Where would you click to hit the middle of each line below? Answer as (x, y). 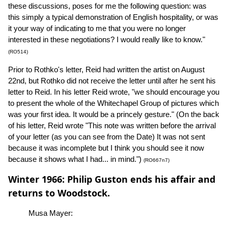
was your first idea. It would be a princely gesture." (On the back (114, 115)
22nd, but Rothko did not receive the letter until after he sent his (112, 81)
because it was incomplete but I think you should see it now (106, 148)
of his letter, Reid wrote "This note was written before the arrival (112, 126)
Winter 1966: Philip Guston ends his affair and (112, 179)
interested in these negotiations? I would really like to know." (107, 40)
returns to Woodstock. (59, 193)
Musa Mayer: (51, 213)
